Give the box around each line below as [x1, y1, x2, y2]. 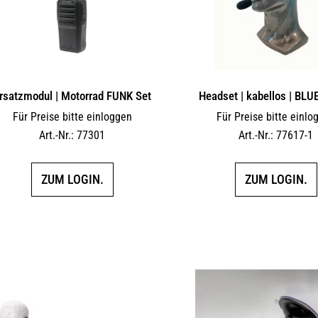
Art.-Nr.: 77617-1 [238, 128, 314, 142]
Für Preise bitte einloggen [12, 109, 132, 124]
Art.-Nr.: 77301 [39, 128, 106, 142]
